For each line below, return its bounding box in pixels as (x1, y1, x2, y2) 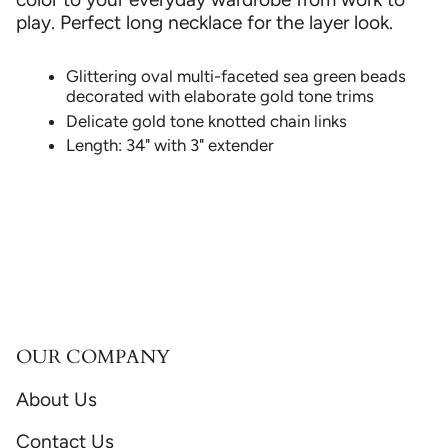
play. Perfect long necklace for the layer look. (16, 10, 393, 34)
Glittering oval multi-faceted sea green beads (66, 66, 406, 87)
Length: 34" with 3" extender (66, 134, 274, 155)
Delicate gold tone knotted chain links (66, 110, 347, 131)
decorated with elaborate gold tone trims (66, 86, 374, 107)
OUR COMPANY (16, 343, 170, 370)
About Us (16, 388, 97, 412)
